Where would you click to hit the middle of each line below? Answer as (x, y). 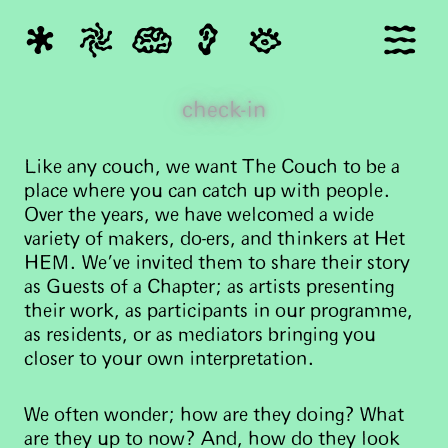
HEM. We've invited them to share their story (217, 263)
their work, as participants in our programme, (218, 311)
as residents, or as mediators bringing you (200, 335)
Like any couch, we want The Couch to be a (212, 167)
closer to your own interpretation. (169, 359)
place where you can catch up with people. (207, 191)
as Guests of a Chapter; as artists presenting (209, 287)
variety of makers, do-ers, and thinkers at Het (214, 239)
